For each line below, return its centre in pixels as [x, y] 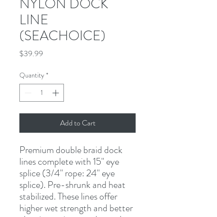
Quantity [32, 75]
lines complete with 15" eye [69, 161]
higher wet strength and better [76, 208]
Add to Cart [77, 123]
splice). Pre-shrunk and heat [72, 185]
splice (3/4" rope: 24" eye [67, 173]
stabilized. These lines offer [68, 196]
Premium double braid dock [71, 150]
